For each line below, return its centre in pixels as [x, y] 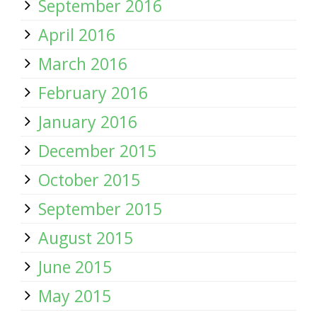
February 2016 [93, 93]
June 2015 [75, 267]
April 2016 [77, 35]
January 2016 [88, 122]
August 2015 [86, 238]
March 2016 [83, 64]
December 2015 [97, 151]
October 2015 [89, 180]
